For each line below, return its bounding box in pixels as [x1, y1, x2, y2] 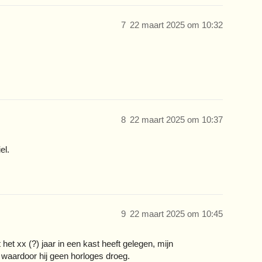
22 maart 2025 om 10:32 [130, 20, 223, 30]
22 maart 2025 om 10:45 [130, 209, 223, 219]
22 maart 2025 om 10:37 [130, 114, 223, 125]
